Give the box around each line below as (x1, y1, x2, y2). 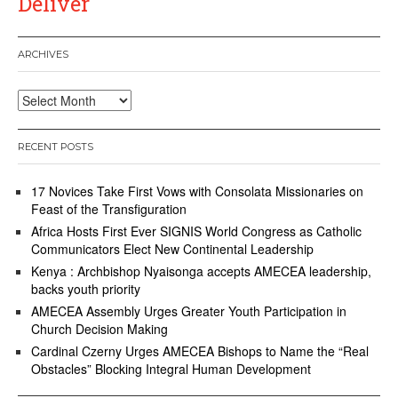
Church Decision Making (31, 319, 168, 338)
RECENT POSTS (18, 139, 93, 153)
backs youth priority (31, 279, 140, 298)
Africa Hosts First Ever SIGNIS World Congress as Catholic (31, 221, 362, 240)
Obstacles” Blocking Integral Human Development (31, 359, 311, 378)
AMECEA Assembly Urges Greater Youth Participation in (31, 301, 346, 320)
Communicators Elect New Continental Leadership (31, 239, 314, 258)
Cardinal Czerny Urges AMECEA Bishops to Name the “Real (31, 341, 369, 360)
